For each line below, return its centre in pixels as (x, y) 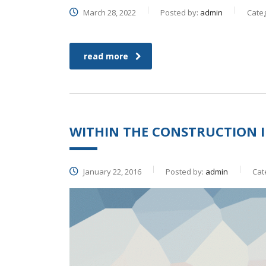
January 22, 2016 (111, 172)
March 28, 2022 (109, 12)
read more (106, 56)
